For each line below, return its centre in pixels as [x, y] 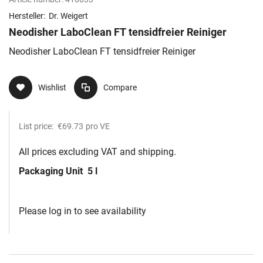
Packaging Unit [52, 171]
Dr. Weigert [68, 16]
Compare [120, 88]
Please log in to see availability [82, 211]
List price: [37, 127]
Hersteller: [28, 16]
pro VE [98, 127]
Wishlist [52, 88]
